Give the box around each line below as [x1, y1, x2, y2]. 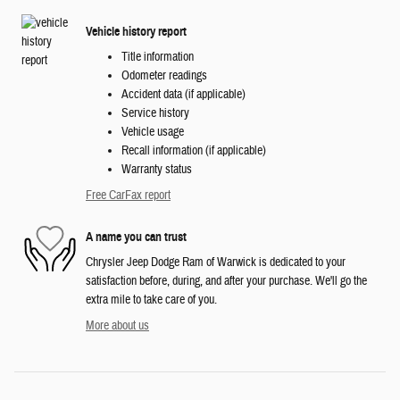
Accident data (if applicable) [121, 87, 246, 104]
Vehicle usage [121, 124, 184, 141]
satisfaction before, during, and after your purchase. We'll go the [86, 273, 367, 290]
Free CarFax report [86, 187, 171, 204]
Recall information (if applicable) [121, 143, 266, 160]
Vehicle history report [86, 23, 187, 39]
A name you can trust [86, 229, 187, 245]
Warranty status [121, 162, 192, 179]
